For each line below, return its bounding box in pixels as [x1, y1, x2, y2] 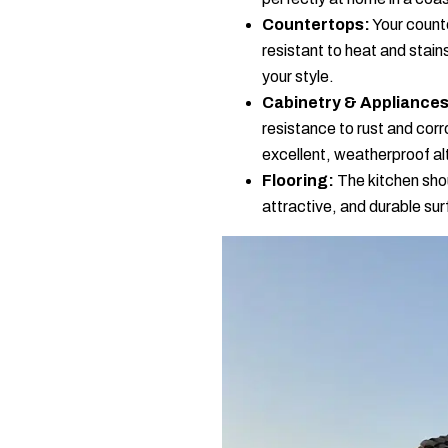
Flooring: [262, 172, 334, 189]
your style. [262, 68, 334, 85]
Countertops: [262, 16, 370, 33]
